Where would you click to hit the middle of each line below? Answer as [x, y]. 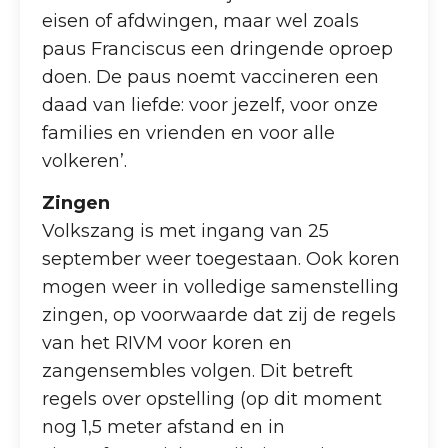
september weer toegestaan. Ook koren [221, 258]
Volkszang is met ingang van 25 [186, 230]
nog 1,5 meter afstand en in [164, 426]
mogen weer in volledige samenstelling [221, 286]
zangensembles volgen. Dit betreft [198, 370]
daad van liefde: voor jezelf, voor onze [210, 105]
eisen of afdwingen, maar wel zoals [201, 21]
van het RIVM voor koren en [167, 342]
